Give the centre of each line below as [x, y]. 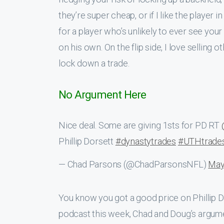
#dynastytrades [146, 141]
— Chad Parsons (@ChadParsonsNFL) [133, 164]
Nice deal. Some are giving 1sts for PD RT [140, 125]
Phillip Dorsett [87, 141]
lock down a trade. [94, 63]
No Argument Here [102, 94]
